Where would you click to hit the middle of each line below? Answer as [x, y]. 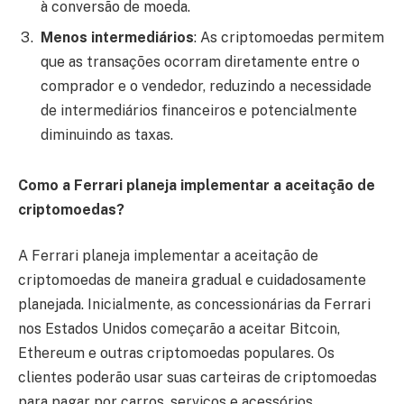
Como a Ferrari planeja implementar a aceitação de [197, 185]
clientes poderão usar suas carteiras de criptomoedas [197, 378]
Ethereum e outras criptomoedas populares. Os [176, 353]
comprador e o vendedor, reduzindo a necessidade [206, 87]
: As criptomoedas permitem [289, 38]
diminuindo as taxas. [107, 135]
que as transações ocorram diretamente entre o [200, 62]
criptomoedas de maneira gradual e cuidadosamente [192, 280]
